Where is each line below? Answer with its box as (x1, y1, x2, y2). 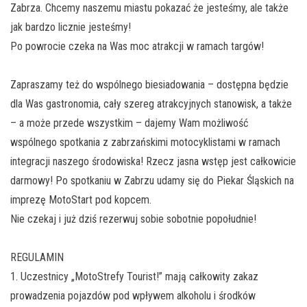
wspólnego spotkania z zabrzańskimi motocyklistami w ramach (10, 136, 280, 149)
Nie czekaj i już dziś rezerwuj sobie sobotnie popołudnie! (10, 212, 256, 226)
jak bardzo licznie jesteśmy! (10, 21, 131, 34)
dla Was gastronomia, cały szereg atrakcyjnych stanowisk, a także (10, 97, 292, 111)
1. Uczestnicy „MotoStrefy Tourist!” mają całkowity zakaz (10, 270, 258, 284)
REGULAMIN (10, 251, 64, 265)
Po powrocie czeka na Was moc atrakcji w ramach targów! (10, 40, 264, 53)
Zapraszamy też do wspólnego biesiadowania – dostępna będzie (10, 78, 288, 92)
